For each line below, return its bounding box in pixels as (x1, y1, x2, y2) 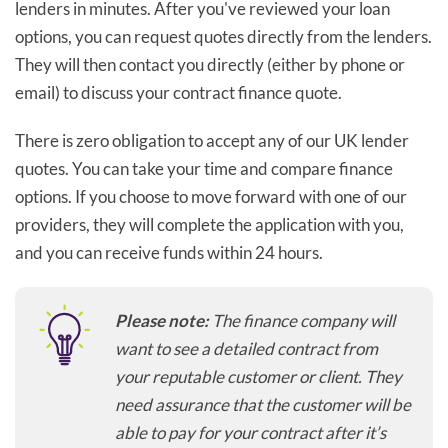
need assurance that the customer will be (115, 393, 411, 415)
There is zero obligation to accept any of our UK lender (15, 129, 409, 151)
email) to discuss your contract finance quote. (15, 81, 342, 103)
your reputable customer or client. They (115, 365, 402, 387)
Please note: (115, 309, 209, 331)
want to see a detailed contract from (115, 337, 378, 359)
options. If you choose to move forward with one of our (15, 185, 407, 207)
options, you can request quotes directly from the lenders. (15, 25, 432, 47)
